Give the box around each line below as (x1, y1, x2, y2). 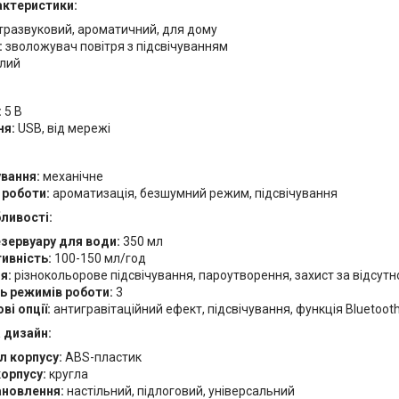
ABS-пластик (62, 350, 142, 365)
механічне (40, 169, 103, 184)
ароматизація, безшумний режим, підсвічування (50, 186, 338, 201)
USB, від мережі (15, 121, 110, 136)
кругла (46, 367, 88, 382)
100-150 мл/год (52, 251, 146, 266)
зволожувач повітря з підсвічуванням (3, 39, 228, 54)
